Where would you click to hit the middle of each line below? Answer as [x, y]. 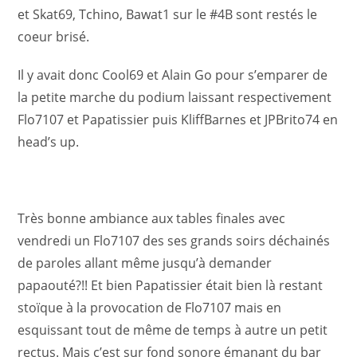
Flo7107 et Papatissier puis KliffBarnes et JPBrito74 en [178, 120]
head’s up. [49, 142]
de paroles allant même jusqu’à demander [145, 263]
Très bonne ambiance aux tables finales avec [152, 218]
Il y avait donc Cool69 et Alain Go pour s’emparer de [173, 75]
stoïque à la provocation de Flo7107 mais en [150, 308]
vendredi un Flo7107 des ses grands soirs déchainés [174, 241]
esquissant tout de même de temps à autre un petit [173, 330]
